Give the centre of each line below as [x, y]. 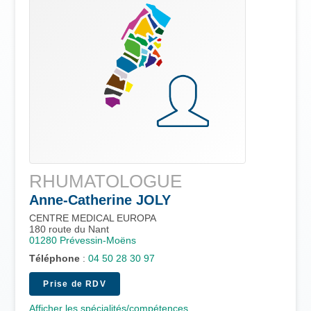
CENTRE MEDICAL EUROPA [93, 218]
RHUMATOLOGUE [106, 181]
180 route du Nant [69, 229]
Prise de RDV [75, 284]
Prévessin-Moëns [98, 240]
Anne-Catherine [81, 200]
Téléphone [55, 258]
